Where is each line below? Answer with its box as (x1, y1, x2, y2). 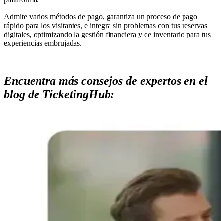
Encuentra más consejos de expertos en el (4, 74, 208, 87)
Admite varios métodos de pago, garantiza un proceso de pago (4, 12, 197, 21)
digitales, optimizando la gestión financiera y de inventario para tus (4, 30, 211, 38)
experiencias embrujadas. (4, 38, 82, 47)
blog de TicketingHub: (4, 87, 114, 101)
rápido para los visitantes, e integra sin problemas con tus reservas (4, 21, 207, 30)
